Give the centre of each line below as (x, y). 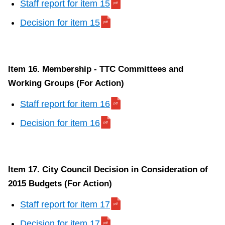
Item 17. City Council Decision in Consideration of (108, 170)
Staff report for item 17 (65, 205)
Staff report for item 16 (65, 104)
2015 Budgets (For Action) (60, 184)
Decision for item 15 (60, 23)
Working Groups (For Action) (66, 83)
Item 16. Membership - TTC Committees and (96, 69)
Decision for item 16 (60, 123)
